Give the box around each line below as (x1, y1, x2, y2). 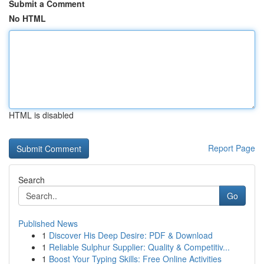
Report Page (208, 142, 255, 154)
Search (18, 174, 45, 186)
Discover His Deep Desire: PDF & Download (49, 229, 213, 241)
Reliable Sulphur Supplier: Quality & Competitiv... (49, 241, 230, 253)
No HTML (9, 12, 46, 24)
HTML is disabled (9, 109, 74, 121)
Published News (18, 217, 78, 229)
